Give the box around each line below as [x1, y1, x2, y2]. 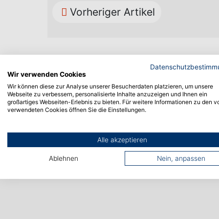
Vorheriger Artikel [70, 6, 155, 18]
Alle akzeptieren [97, 135, 147, 144]
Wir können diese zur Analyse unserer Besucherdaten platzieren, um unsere [7, 82, 213, 90]
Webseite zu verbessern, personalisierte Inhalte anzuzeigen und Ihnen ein [7, 90, 207, 98]
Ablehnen [49, 154, 78, 162]
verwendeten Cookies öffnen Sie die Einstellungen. [7, 106, 146, 113]
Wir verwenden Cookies [7, 70, 86, 78]
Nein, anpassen [156, 154, 205, 162]
